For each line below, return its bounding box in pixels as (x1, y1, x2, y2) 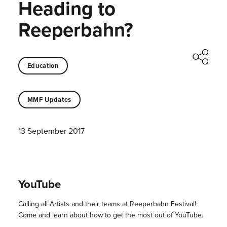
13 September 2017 (18, 125, 85, 137)
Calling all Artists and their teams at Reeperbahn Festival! (18, 199, 196, 210)
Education (27, 60, 59, 70)
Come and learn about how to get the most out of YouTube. (18, 210, 203, 221)
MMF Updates (27, 94, 71, 104)
